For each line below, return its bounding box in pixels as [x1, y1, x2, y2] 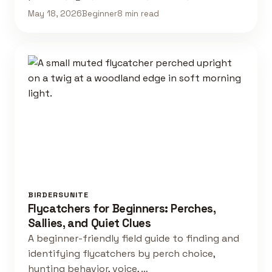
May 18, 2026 [27, 8, 82, 19]
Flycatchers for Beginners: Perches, [27, 201, 216, 217]
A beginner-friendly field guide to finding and [27, 232, 239, 245]
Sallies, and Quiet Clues [27, 216, 151, 231]
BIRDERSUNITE [27, 190, 89, 200]
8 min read [117, 8, 159, 19]
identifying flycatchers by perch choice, [27, 247, 215, 260]
